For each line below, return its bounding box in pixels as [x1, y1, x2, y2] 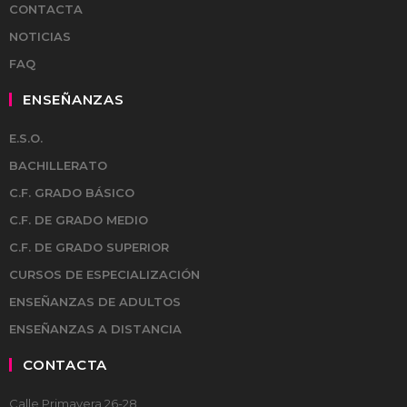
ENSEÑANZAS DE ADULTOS [9, 294, 181, 309]
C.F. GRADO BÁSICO [9, 185, 134, 200]
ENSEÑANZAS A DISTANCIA [9, 322, 182, 336]
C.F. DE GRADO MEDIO [9, 213, 148, 227]
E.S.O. [9, 131, 43, 145]
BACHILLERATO [9, 158, 107, 173]
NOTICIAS [9, 29, 71, 44]
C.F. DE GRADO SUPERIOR [9, 240, 169, 254]
